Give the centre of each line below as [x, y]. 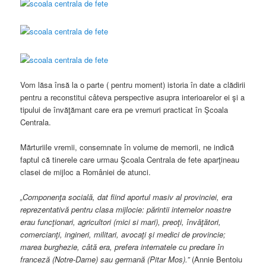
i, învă [191, 222]
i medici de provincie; [189, 235]
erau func [37, 222]
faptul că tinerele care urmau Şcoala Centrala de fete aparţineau [130, 159]
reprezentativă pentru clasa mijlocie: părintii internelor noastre [126, 210]
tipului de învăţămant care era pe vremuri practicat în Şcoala [124, 109]
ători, [213, 222]
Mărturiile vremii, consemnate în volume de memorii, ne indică [127, 147]
